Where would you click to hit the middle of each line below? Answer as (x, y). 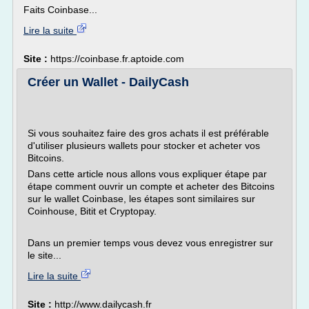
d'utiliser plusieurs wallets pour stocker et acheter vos (144, 146)
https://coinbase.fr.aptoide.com (117, 59)
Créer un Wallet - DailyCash (108, 82)
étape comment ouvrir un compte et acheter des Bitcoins (151, 186)
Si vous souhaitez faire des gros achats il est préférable (148, 133)
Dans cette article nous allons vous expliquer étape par (147, 174)
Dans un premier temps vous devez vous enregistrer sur (150, 243)
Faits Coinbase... (60, 10)
